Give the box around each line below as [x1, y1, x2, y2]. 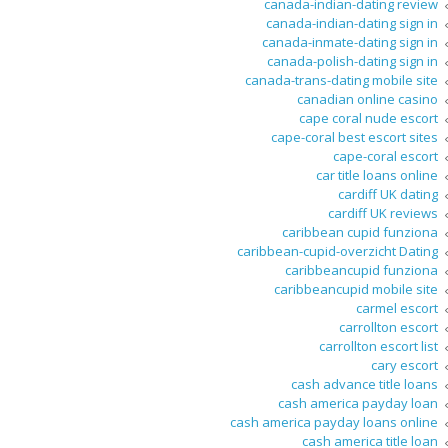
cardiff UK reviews [328, 204, 438, 223]
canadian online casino [297, 90, 438, 109]
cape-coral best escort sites [271, 128, 438, 147]
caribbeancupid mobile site [274, 280, 438, 299]
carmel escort [356, 299, 438, 318]
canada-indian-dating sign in [266, 14, 438, 33]
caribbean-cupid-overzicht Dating [237, 242, 438, 261]
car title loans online [316, 166, 438, 185]
